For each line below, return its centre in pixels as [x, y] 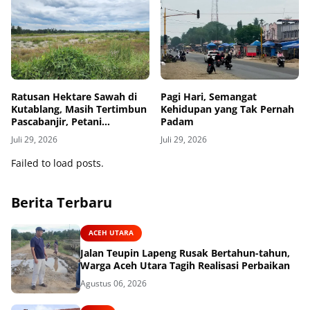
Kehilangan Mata [51, 134]
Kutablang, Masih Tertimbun [79, 109]
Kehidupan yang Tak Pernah [227, 109]
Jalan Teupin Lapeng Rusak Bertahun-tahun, [185, 253]
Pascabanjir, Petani [56, 122]
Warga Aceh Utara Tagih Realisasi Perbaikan [185, 265]
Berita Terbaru [62, 203]
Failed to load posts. [57, 163]
